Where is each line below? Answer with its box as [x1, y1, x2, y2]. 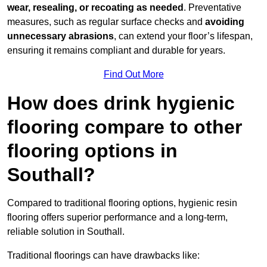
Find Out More [103, 69, 164, 80]
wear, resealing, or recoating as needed [7, 2, 184, 13]
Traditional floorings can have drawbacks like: [7, 250, 200, 261]
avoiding [205, 17, 244, 27]
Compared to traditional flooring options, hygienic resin [7, 198, 237, 209]
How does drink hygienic [7, 92, 235, 114]
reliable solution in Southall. [7, 226, 125, 237]
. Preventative [184, 2, 241, 13]
